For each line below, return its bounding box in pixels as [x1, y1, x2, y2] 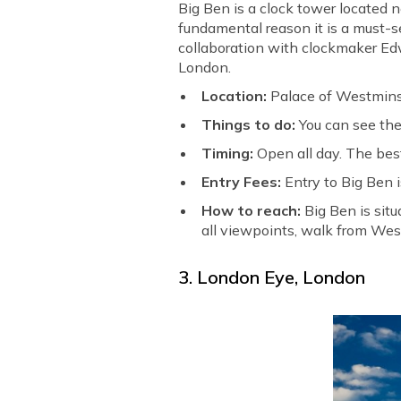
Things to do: [201, 115, 296, 133]
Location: [201, 86, 268, 105]
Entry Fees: [201, 172, 286, 191]
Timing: [201, 143, 258, 162]
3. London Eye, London [178, 265, 366, 288]
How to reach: [201, 200, 305, 219]
